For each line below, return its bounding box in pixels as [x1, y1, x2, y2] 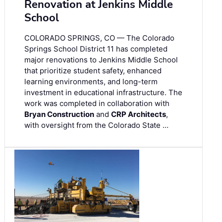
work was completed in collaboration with [24, 99, 169, 109]
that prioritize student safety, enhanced [24, 66, 162, 76]
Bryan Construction [24, 110, 94, 119]
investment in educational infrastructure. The [24, 88, 182, 98]
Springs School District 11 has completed [24, 44, 167, 54]
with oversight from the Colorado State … [24, 120, 168, 130]
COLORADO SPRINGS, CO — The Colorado [24, 33, 174, 43]
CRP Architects [111, 110, 166, 119]
